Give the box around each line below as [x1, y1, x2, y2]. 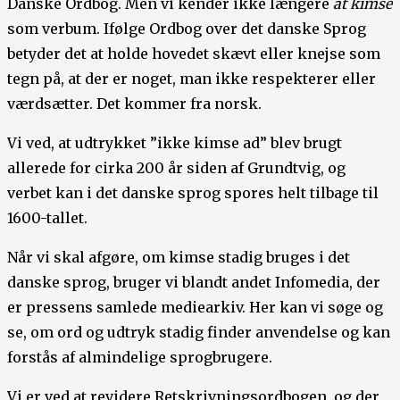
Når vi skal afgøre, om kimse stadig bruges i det [7, 248, 350, 267]
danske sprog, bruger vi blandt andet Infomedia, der [7, 273, 380, 292]
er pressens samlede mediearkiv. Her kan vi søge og [7, 298, 383, 317]
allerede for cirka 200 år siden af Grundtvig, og [7, 159, 346, 178]
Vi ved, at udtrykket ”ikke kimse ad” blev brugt [7, 134, 342, 153]
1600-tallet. [7, 209, 87, 228]
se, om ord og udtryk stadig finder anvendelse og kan [7, 323, 390, 342]
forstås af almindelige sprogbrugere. [7, 348, 272, 367]
